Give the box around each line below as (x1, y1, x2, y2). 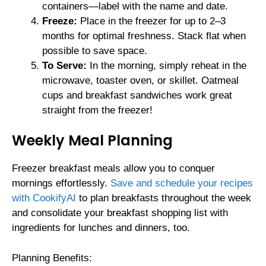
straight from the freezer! (42, 104, 153, 116)
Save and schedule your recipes (110, 178, 253, 189)
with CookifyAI (12, 192, 76, 204)
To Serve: (42, 59, 87, 71)
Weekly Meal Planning (12, 131, 173, 151)
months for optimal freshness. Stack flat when (42, 30, 246, 42)
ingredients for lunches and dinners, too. (12, 222, 190, 234)
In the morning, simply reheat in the (87, 59, 246, 71)
